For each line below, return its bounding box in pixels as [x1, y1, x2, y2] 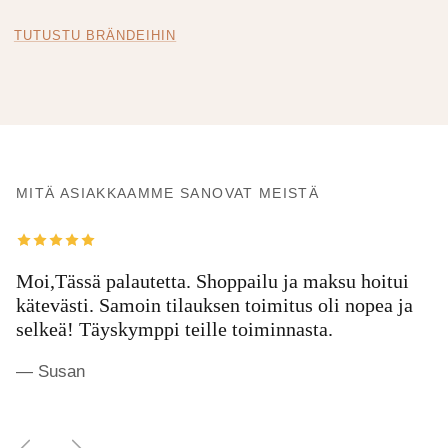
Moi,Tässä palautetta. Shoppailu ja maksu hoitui [16, 270, 409, 293]
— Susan [16, 362, 85, 382]
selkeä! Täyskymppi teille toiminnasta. [16, 318, 333, 341]
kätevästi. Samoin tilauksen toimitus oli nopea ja [16, 294, 413, 317]
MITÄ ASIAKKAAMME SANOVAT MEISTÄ [16, 186, 320, 202]
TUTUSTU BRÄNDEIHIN [13, 28, 177, 44]
